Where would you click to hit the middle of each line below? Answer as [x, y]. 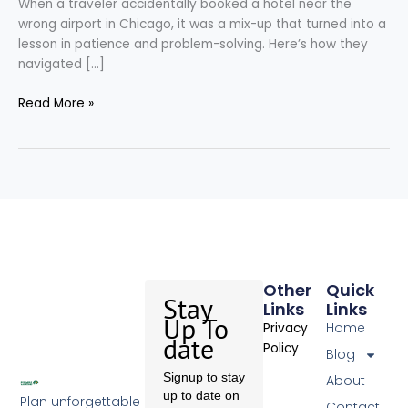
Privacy [286, 329]
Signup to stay [204, 377]
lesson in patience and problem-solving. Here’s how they [193, 45]
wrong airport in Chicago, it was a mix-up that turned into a [202, 25]
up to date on [202, 396]
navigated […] [61, 65]
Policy [281, 349]
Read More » [56, 103]
